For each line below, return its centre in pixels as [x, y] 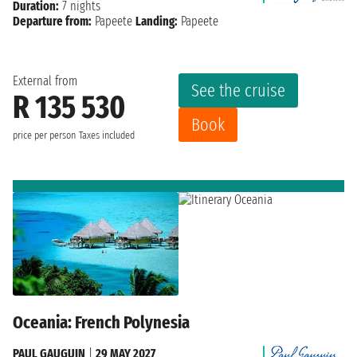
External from [45, 81]
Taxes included [107, 136]
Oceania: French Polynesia [101, 322]
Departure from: [52, 22]
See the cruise [238, 91]
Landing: [157, 22]
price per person [44, 136]
